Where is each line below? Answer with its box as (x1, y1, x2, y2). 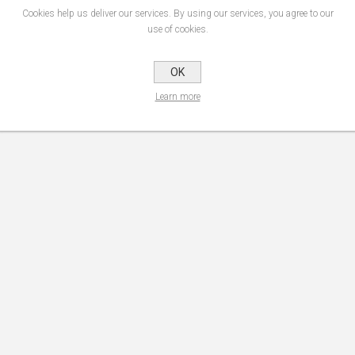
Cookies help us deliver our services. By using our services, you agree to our (21, 8, 334, 19)
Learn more (155, 91, 200, 102)
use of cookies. (147, 24, 208, 35)
